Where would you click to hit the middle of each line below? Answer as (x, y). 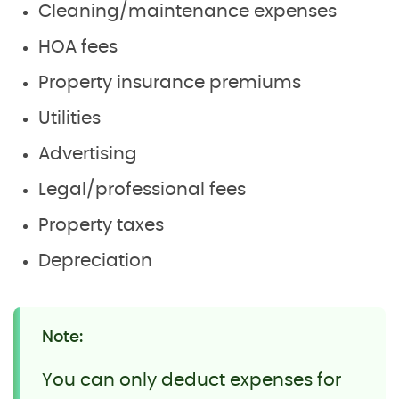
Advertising (88, 154)
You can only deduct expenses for (191, 380)
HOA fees (78, 47)
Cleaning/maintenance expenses (187, 11)
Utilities (69, 118)
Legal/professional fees (142, 189)
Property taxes (101, 225)
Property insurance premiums (170, 82)
